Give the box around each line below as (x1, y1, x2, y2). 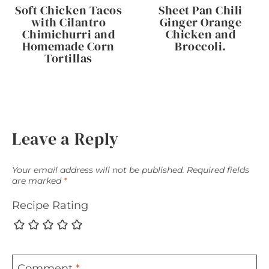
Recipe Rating (12, 199, 88, 213)
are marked (12, 175, 64, 186)
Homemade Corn (22, 38, 115, 55)
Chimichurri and (22, 26, 115, 43)
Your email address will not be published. (12, 164, 184, 175)
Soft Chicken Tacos (15, 2, 122, 19)
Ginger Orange (159, 14, 242, 31)
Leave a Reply (12, 127, 119, 150)
